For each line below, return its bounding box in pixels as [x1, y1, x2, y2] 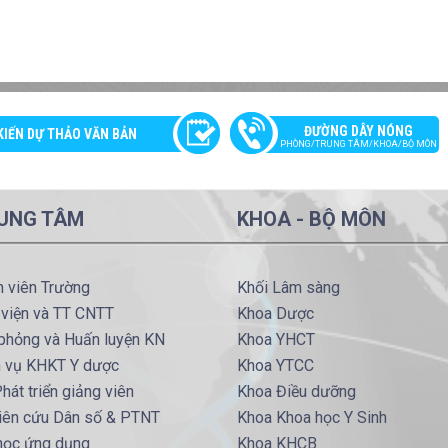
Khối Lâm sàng [236, 278, 340, 298]
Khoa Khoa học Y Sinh [236, 408, 387, 428]
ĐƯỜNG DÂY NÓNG [304, 123, 414, 140]
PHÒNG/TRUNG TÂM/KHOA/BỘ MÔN [280, 139, 438, 150]
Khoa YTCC [236, 356, 314, 376]
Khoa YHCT [236, 330, 315, 350]
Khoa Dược [236, 304, 314, 324]
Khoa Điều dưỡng [236, 382, 356, 402]
